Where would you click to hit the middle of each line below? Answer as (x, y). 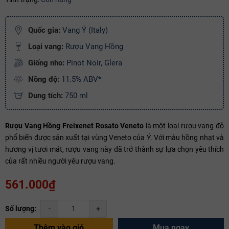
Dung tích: (45, 95)
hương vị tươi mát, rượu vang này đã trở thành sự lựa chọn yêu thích (114, 149)
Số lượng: (21, 208)
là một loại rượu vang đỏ (184, 125)
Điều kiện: (24, 27)
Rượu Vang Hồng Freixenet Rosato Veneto (75, 125)
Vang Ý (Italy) (84, 30)
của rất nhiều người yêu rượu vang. (60, 161)
